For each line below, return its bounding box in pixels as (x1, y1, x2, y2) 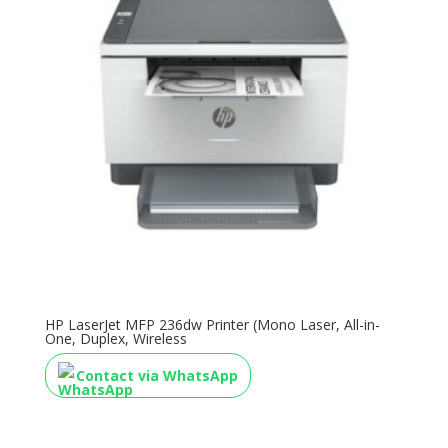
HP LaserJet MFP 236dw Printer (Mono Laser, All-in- (44, 315, 380, 335)
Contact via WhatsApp (75, 366, 238, 386)
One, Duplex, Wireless (44, 329, 187, 349)
